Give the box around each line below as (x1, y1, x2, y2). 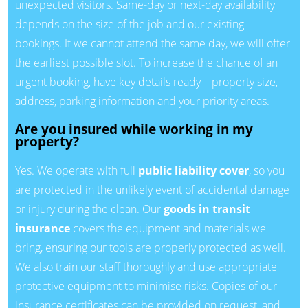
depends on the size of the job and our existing (14, 16, 244, 32)
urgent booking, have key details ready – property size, (14, 74, 278, 89)
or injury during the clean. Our (14, 201, 164, 217)
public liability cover (137, 162, 249, 178)
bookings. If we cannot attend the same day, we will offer (14, 35, 290, 51)
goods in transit (163, 201, 250, 217)
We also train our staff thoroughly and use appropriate (14, 258, 277, 274)
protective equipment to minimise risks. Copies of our (14, 278, 277, 294)
